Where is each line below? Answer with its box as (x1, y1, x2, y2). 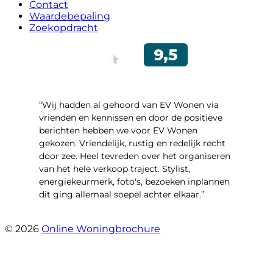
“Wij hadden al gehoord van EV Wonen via (39, 99, 219, 111)
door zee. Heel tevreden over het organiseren (39, 151, 230, 162)
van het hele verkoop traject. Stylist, (39, 163, 190, 175)
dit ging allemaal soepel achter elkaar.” (39, 189, 204, 200)
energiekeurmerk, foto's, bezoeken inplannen (39, 176, 230, 188)
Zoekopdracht (29, 22, 98, 34)
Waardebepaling (29, 10, 110, 23)
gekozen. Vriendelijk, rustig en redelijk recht (39, 138, 225, 149)
